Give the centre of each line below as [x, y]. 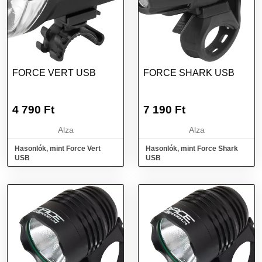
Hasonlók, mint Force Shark [192, 149]
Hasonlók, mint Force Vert [58, 149]
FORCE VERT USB [54, 73]
